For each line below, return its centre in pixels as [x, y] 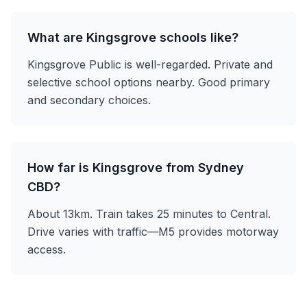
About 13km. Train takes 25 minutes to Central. [149, 214]
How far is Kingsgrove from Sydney [136, 168]
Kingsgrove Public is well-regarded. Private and [150, 64]
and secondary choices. [89, 100]
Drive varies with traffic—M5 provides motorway [153, 232]
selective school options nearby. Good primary [149, 82]
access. [47, 249]
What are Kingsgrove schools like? [133, 37]
